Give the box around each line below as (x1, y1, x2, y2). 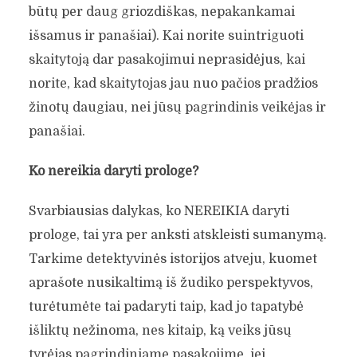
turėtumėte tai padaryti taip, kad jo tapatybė (28, 299, 304, 314)
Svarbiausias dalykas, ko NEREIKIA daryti (28, 203, 289, 218)
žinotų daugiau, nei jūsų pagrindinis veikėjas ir (28, 100, 326, 115)
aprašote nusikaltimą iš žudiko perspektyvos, (28, 275, 313, 290)
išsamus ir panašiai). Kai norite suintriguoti (28, 28, 304, 43)
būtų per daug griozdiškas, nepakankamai (28, 4, 295, 19)
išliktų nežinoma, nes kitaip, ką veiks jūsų (28, 323, 292, 338)
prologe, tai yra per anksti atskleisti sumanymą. (28, 227, 327, 242)
